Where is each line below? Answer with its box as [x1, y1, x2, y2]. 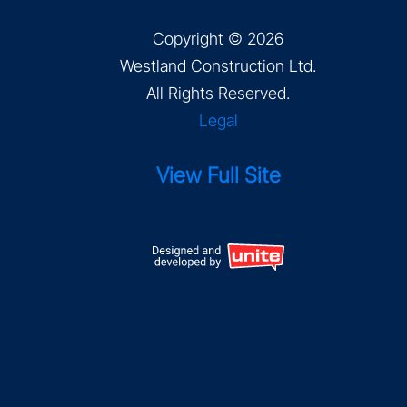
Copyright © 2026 [153, 29, 283, 48]
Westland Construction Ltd [120, 56, 313, 75]
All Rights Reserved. [146, 84, 290, 103]
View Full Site [155, 162, 281, 188]
